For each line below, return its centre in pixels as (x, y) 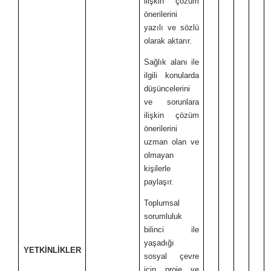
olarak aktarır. (168, 41)
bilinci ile (171, 230)
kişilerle (158, 168)
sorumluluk (163, 217)
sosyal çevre (171, 256)
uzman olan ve (171, 142)
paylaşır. (159, 181)
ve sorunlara (171, 102)
